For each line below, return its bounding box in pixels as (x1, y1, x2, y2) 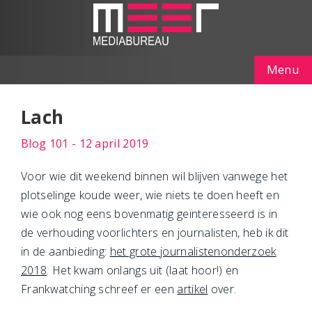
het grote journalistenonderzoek (109, 244, 276, 259)
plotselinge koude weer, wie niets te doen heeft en (21, 187, 280, 203)
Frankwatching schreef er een (21, 281, 178, 297)
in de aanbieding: (21, 244, 110, 259)
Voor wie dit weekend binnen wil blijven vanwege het (21, 169, 288, 184)
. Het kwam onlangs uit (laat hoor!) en (47, 263, 239, 278)
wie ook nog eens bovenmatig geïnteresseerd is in (21, 206, 278, 221)
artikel (177, 281, 208, 297)
